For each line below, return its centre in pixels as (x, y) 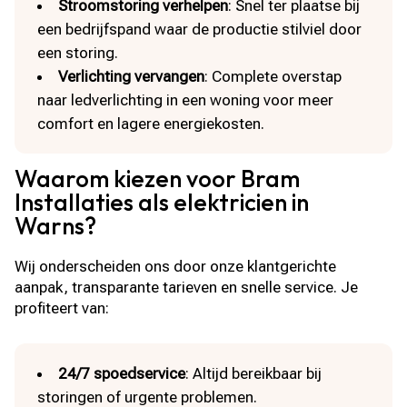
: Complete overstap (273, 76)
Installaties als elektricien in (162, 202)
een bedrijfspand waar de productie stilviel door (200, 29)
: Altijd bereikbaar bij (254, 373)
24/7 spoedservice (122, 373)
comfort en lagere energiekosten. (151, 123)
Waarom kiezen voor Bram (158, 178)
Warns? (56, 225)
